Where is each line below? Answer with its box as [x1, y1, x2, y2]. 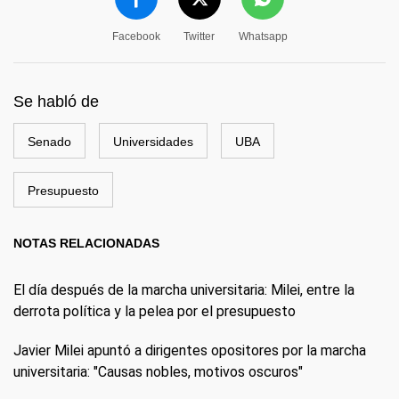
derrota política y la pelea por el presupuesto [13, 303, 296, 320]
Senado [28, 134, 71, 149]
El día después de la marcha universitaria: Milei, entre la [13, 281, 354, 298]
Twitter [183, 30, 215, 43]
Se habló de [13, 93, 99, 110]
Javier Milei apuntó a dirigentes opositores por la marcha [13, 342, 366, 359]
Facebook [111, 30, 160, 43]
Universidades [113, 134, 193, 149]
